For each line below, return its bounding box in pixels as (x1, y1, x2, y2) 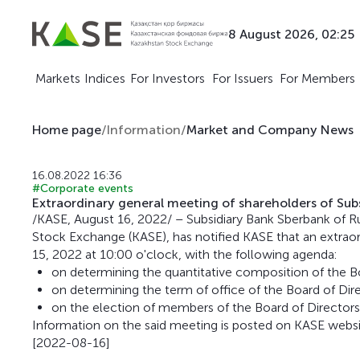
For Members (279, 71, 355, 86)
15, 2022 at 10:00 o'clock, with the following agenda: (32, 247, 337, 262)
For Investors (130, 71, 205, 86)
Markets (35, 71, 80, 86)
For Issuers (212, 71, 273, 86)
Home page (32, 122, 101, 137)
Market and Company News (186, 122, 354, 137)
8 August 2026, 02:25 (228, 26, 354, 42)
